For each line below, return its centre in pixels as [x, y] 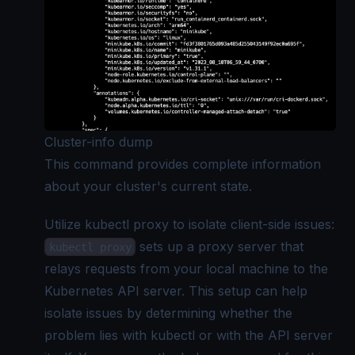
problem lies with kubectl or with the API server [189, 335]
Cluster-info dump [99, 141]
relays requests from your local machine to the [186, 268]
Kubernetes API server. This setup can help [176, 290]
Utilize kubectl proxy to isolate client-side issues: [189, 224]
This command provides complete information [183, 164]
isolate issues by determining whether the [168, 313]
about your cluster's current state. [148, 186]
